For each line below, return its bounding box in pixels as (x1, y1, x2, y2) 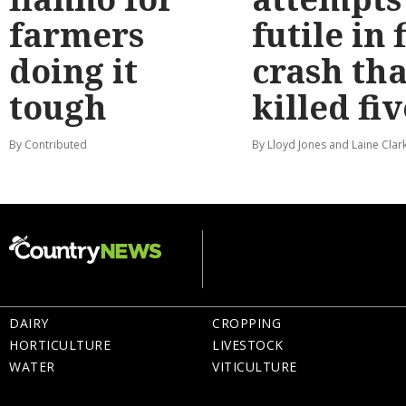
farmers (9, 13, 144, 57)
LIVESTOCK (212, 336, 284, 354)
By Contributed (9, 137, 87, 152)
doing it (9, 49, 138, 93)
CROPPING (212, 314, 281, 333)
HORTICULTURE (9, 336, 111, 354)
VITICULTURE (212, 358, 297, 376)
